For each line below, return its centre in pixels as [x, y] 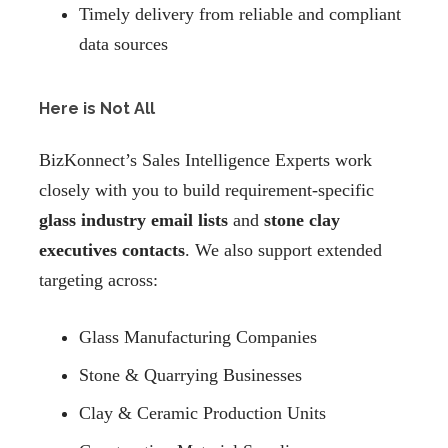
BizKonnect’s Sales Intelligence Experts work [205, 160]
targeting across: [98, 280]
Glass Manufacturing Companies [198, 337]
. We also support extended [283, 250]
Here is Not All [97, 109]
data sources [123, 44]
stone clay [302, 220]
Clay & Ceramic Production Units [202, 413]
